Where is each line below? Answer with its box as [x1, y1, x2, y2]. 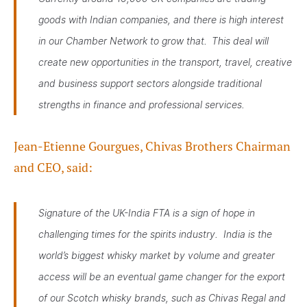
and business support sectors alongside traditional [38, 77, 262, 89]
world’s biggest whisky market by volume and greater [38, 249, 275, 261]
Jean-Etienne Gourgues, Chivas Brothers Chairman [14, 138, 291, 154]
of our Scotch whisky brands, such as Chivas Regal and [38, 292, 286, 304]
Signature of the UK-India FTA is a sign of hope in [38, 207, 255, 219]
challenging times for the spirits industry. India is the [38, 228, 272, 240]
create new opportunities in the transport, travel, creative [38, 56, 292, 68]
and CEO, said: [14, 160, 93, 175]
